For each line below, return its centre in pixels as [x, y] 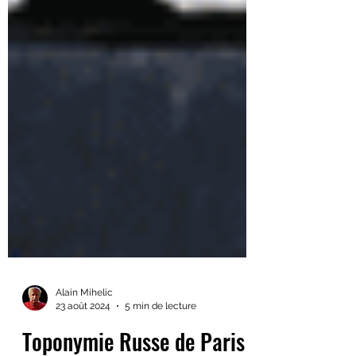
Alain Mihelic [84, 327]
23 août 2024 [83, 341]
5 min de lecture [161, 341]
